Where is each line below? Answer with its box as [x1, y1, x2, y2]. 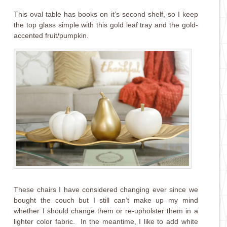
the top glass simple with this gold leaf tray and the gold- [14, 20, 198, 29]
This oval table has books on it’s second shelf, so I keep [14, 10, 198, 18]
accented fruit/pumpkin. [14, 31, 89, 40]
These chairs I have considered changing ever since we [14, 185, 198, 194]
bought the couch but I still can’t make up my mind [14, 196, 198, 204]
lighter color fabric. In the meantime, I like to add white [14, 217, 198, 225]
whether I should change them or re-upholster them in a [14, 206, 198, 215]
